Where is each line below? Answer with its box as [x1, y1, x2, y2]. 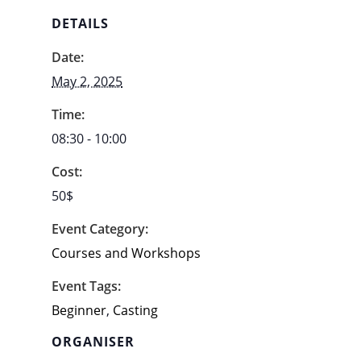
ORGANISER [52, 333, 135, 351]
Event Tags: [52, 277, 121, 296]
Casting [113, 301, 158, 320]
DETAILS [52, 15, 109, 33]
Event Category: [52, 220, 148, 239]
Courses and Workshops [52, 244, 201, 263]
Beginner [52, 301, 106, 320]
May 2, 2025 [52, 73, 122, 91]
